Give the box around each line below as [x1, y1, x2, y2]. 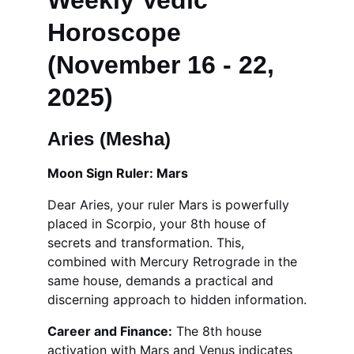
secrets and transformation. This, [47, 235, 248, 250]
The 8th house [172, 323, 265, 339]
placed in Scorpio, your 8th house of [47, 216, 270, 232]
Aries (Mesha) [47, 128, 171, 149]
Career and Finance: [47, 323, 172, 339]
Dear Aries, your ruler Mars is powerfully [47, 197, 293, 213]
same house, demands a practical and [47, 273, 277, 288]
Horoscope [47, 18, 188, 47]
